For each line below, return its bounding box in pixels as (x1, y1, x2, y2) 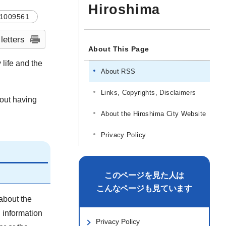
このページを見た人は (104, 171, 185, 180)
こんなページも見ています (96, 184, 193, 193)
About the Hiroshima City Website (101, 110, 206, 118)
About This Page (88, 45, 149, 53)
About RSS (101, 68, 136, 75)
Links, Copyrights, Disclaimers (101, 89, 196, 96)
